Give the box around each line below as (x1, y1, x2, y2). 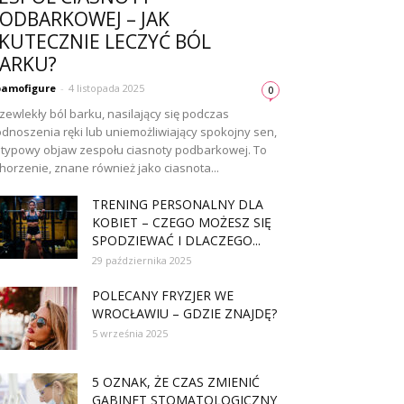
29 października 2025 (92, 253, 191, 267)
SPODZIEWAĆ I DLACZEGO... (92, 232, 261, 249)
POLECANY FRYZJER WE (92, 287, 234, 304)
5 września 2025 (92, 326, 168, 340)
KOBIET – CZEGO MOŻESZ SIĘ (92, 214, 271, 231)
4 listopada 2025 (69, 81, 144, 95)
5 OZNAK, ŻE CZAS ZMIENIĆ (92, 373, 260, 390)
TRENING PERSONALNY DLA (92, 196, 263, 213)
